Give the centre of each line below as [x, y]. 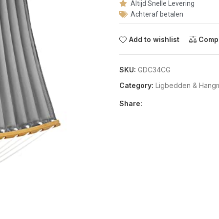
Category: [136, 85]
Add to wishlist [154, 40]
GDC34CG [154, 70]
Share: [131, 103]
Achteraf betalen [157, 14]
